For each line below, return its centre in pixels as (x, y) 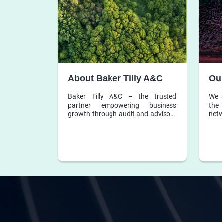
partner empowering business (122, 105)
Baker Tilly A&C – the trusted (122, 96)
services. (81, 123)
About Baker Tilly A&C (115, 78)
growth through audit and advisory (122, 114)
